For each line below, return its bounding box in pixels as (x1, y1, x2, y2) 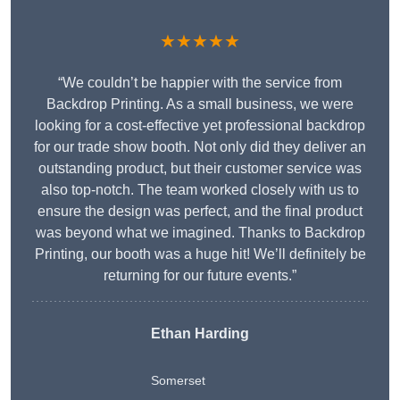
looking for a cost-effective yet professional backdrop (35, 118, 365, 134)
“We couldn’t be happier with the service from (58, 75, 342, 91)
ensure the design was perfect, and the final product (37, 204, 362, 220)
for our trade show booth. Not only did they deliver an (34, 139, 366, 155)
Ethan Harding (151, 326, 249, 342)
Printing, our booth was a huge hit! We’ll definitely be (34, 246, 366, 262)
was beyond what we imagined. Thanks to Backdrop (35, 225, 365, 241)
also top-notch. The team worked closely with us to (41, 182, 359, 198)
